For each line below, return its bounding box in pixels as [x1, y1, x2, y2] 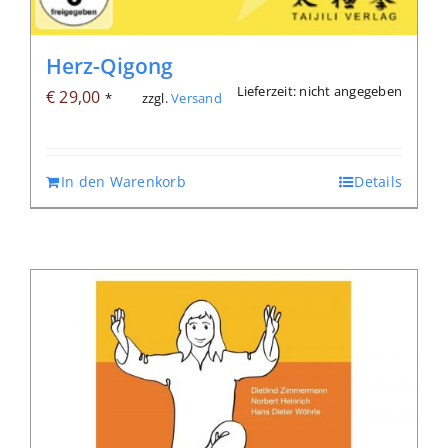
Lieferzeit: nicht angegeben [236, 81, 402, 100]
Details [354, 171, 402, 191]
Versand [171, 88, 222, 107]
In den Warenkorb [60, 171, 186, 191]
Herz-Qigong [46, 51, 173, 80]
